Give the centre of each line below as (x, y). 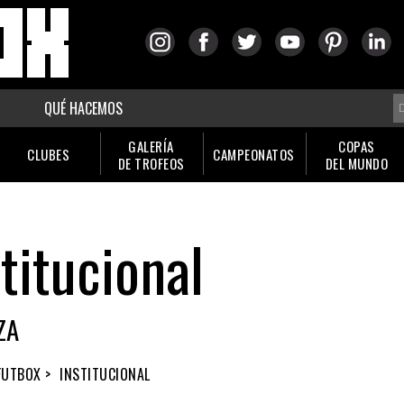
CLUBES (48, 154)
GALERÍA (151, 146)
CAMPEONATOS (254, 154)
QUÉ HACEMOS (83, 108)
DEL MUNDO (357, 163)
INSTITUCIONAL (105, 374)
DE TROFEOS (151, 163)
